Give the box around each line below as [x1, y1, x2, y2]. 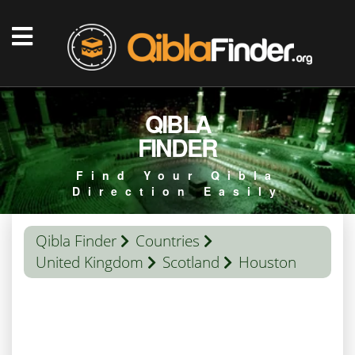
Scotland [162, 252, 219, 273]
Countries [136, 231, 200, 251]
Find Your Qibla [76, 167, 279, 183]
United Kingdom [36, 252, 143, 273]
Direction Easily [71, 183, 284, 199]
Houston [239, 252, 296, 273]
